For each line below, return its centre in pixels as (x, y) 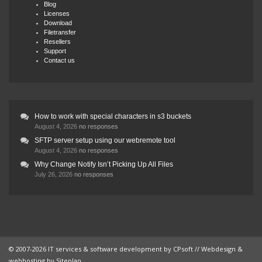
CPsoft (183, 249)
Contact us (59, 61)
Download (58, 23)
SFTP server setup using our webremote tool (105, 141)
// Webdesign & (218, 249)
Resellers (57, 42)
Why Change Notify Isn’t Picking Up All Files (104, 165)
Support (55, 51)
